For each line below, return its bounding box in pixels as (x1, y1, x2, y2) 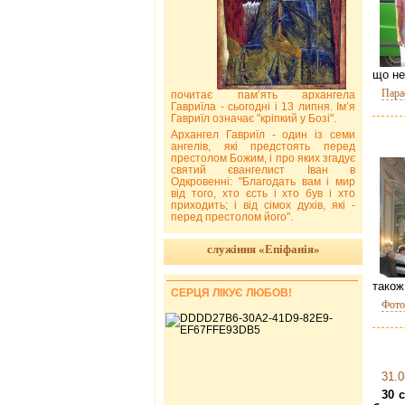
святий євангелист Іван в (171, 163, 355, 176)
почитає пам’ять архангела (171, 88, 355, 101)
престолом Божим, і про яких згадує (171, 151, 355, 165)
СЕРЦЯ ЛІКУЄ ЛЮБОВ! (171, 286, 292, 299)
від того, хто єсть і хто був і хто (171, 186, 355, 200)
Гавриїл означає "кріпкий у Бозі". (171, 111, 339, 125)
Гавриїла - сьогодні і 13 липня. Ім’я (171, 99, 355, 113)
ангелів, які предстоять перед (171, 139, 355, 153)
